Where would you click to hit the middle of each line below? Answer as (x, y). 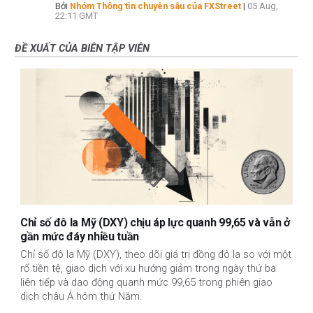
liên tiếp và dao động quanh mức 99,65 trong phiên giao (146, 283)
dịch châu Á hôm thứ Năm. (81, 297)
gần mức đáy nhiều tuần (80, 236)
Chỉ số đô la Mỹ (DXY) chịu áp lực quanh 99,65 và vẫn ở (155, 222)
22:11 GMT (77, 15)
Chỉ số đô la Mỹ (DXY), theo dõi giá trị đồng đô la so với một (156, 255)
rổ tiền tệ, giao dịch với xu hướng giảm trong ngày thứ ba (148, 269)
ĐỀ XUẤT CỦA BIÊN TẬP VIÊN (82, 48)
